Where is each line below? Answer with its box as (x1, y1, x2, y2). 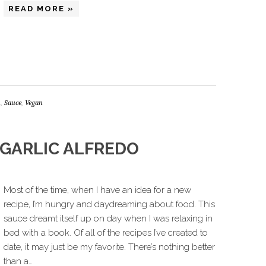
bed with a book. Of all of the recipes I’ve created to (4, 227, 208, 238)
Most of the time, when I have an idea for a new (4, 185, 191, 195)
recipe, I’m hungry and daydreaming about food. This (4, 199, 215, 210)
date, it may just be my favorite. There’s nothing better (4, 242, 215, 252)
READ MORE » (8, 4, 74, 13)
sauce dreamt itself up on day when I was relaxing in (4, 213, 213, 224)
